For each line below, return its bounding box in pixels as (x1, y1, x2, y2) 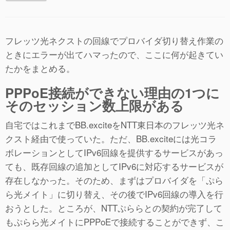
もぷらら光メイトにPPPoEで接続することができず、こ (5, 215, 224, 228)
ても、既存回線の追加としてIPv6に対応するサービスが (5, 159, 223, 172)
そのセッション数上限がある (5, 95, 184, 115)
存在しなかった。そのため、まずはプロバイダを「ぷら (5, 173, 223, 186)
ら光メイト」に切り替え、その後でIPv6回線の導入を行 (5, 187, 223, 200)
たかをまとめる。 (5, 61, 75, 74)
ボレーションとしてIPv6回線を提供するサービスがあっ (5, 145, 223, 159)
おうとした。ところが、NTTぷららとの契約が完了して (5, 201, 222, 214)
